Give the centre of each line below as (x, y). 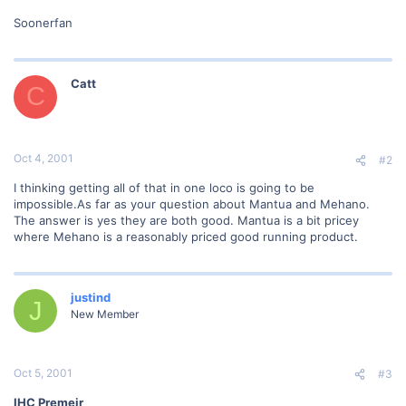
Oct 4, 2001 (43, 158)
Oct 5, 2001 (43, 372)
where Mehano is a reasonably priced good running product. (186, 237)
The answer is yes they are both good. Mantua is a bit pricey (186, 220)
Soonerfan (43, 22)
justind (91, 297)
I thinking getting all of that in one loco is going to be (164, 188)
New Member (105, 314)
